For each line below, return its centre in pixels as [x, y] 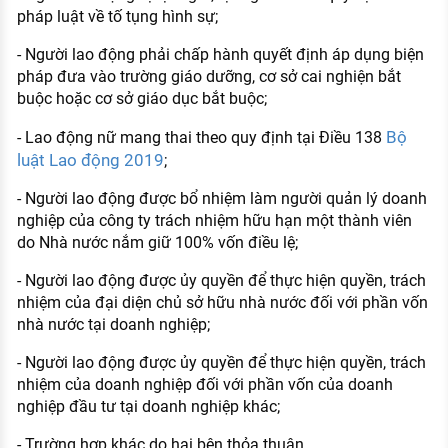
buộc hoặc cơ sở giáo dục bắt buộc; [141, 99]
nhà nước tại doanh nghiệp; [113, 325]
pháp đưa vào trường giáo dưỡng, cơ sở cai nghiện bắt [208, 77]
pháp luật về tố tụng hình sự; [117, 17]
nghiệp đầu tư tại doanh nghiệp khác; [148, 407]
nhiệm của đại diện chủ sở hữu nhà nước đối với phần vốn [222, 303]
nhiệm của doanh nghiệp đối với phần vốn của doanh [204, 385]
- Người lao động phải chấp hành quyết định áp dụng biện [220, 55]
